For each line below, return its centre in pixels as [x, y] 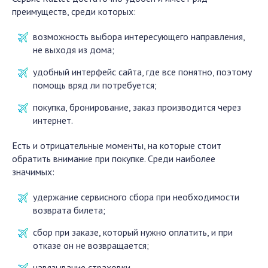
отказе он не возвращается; [91, 245]
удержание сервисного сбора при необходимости [136, 197]
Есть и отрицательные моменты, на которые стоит [117, 145]
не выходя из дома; [74, 50]
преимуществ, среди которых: [74, 11]
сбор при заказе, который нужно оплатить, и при [133, 232]
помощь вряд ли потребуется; [95, 85]
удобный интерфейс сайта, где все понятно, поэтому [142, 72]
